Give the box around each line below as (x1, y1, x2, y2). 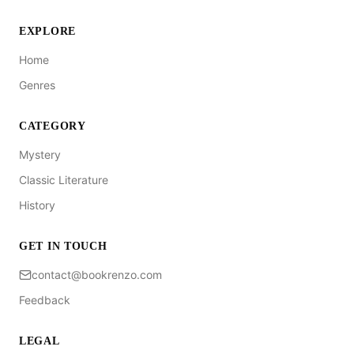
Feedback (19, 293, 70, 307)
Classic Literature (19, 173, 108, 186)
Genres (19, 78, 55, 92)
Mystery (19, 148, 61, 161)
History (19, 198, 55, 212)
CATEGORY (19, 120, 86, 132)
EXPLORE (19, 25, 76, 37)
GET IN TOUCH (19, 240, 107, 252)
